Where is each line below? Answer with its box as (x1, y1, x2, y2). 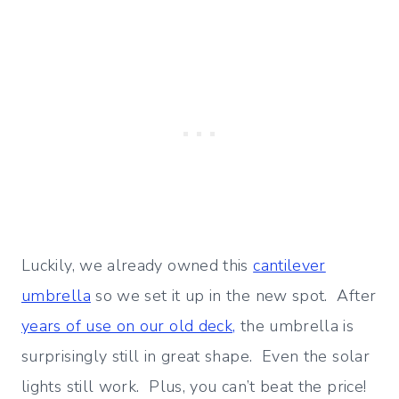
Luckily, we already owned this (21, 255, 254, 277)
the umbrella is (235, 315, 354, 338)
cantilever (253, 255, 326, 277)
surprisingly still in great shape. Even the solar (21, 346, 370, 368)
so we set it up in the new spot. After (90, 285, 377, 307)
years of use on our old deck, (21, 315, 236, 338)
